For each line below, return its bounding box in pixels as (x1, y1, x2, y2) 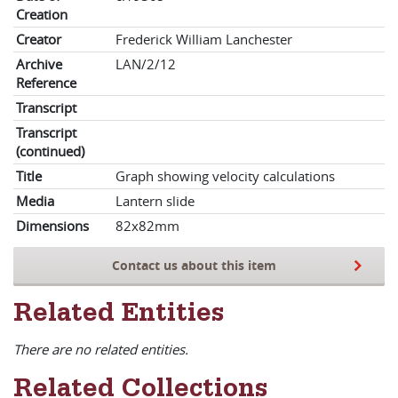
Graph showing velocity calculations (115, 167, 335, 185)
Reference (16, 74, 76, 92)
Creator (16, 30, 61, 48)
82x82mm (115, 217, 179, 235)
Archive (16, 55, 62, 73)
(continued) (16, 142, 84, 160)
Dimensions (16, 217, 89, 235)
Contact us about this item (111, 257, 276, 274)
